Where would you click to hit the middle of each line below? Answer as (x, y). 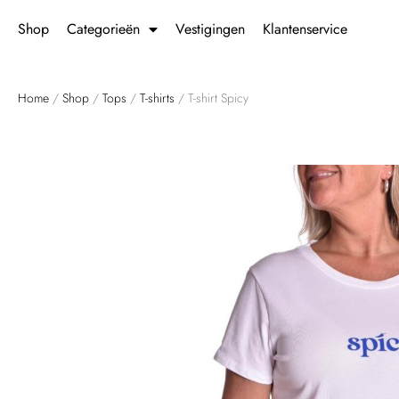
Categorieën (103, 28)
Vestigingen (210, 28)
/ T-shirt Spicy (212, 98)
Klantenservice (305, 28)
